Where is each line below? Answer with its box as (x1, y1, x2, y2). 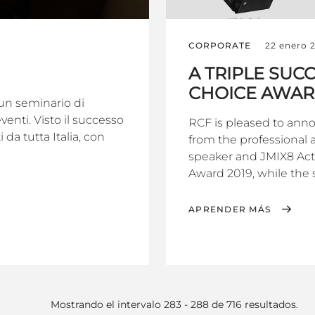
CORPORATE (188, 40, 251, 51)
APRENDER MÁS (188, 204, 271, 215)
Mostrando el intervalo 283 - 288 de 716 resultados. (51, 298, 298, 311)
